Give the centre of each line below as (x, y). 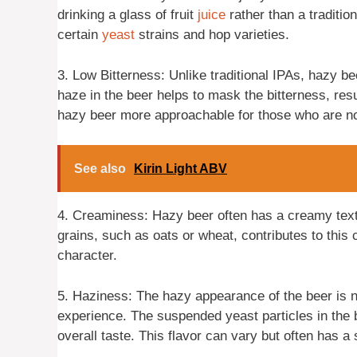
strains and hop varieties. (212, 35)
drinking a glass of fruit (127, 15)
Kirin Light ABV (180, 169)
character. (87, 256)
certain (80, 35)
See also (100, 169)
